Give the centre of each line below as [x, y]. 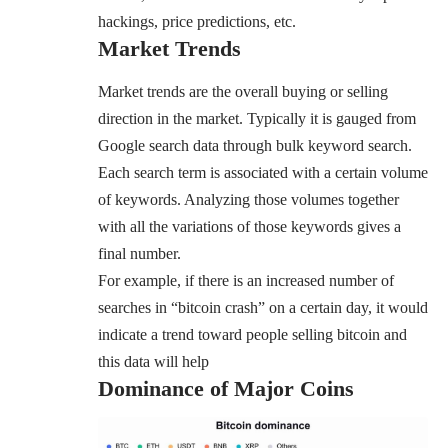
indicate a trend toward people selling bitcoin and [252, 334]
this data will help [153, 361]
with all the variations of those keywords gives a [249, 226]
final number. [139, 253]
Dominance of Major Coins [226, 388]
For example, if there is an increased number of [246, 280]
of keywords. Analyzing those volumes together [248, 199]
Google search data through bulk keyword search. [255, 145]
